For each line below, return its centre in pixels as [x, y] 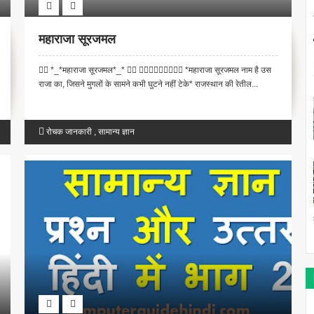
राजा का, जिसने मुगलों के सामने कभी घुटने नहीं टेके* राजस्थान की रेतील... [149, 84]
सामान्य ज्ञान [117, 132]
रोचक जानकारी [69, 132]
